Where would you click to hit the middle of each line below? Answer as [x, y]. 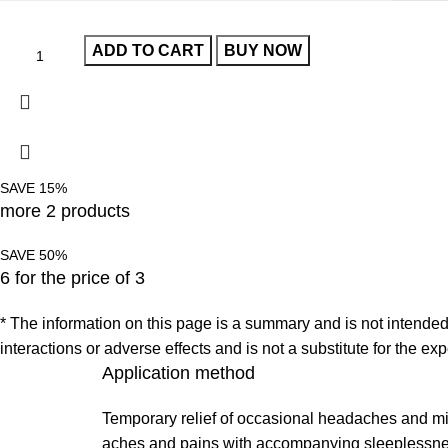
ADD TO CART [148, 50]
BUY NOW [263, 50]
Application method [178, 372]
